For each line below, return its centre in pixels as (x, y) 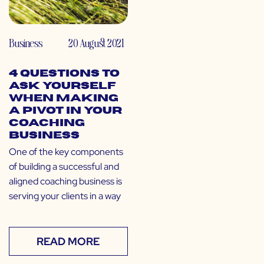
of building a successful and (64, 167)
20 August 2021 (96, 43)
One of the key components (66, 152)
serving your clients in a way (65, 196)
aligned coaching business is (65, 181)
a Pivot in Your (65, 111)
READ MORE (68, 242)
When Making (64, 99)
